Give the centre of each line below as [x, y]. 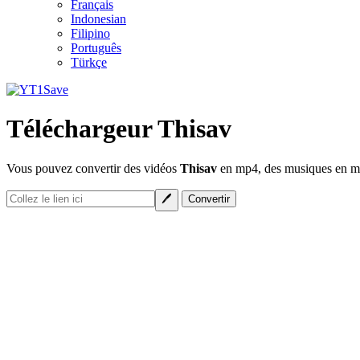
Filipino [90, 33]
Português [96, 48]
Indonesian [98, 19]
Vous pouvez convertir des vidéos [93, 168]
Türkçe [89, 62]
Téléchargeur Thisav [119, 129]
